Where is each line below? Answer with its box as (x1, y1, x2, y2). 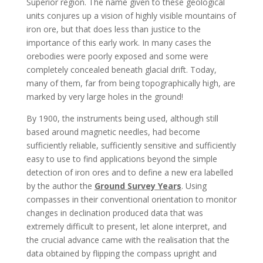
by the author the (26, 180, 95, 192)
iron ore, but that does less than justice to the (26, 23, 201, 35)
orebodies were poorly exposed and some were (26, 50, 208, 62)
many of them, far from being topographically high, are (26, 77, 235, 89)
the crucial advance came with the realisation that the (26, 234, 230, 246)
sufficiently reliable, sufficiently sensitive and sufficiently (26, 140, 236, 151)
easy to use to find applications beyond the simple (26, 153, 217, 165)
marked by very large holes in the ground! (26, 91, 183, 103)
